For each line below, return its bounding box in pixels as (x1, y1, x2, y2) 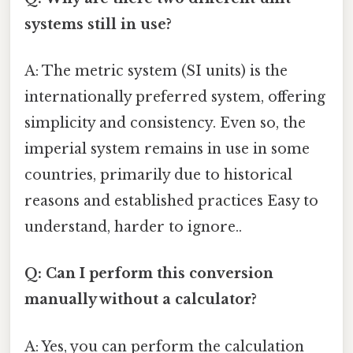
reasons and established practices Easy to (24, 192, 318, 210)
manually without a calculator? (24, 291, 257, 309)
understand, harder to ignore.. (24, 218, 242, 236)
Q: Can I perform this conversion (24, 265, 273, 283)
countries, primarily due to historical (24, 166, 292, 184)
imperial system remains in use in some (24, 140, 310, 158)
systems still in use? (24, 15, 172, 33)
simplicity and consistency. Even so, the (24, 114, 306, 132)
